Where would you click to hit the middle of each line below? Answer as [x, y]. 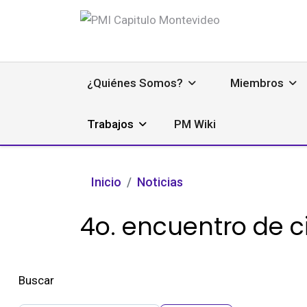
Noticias [160, 182]
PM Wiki [195, 124]
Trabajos [110, 124]
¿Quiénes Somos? [135, 83]
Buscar [36, 280]
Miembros [257, 83]
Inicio [106, 182]
